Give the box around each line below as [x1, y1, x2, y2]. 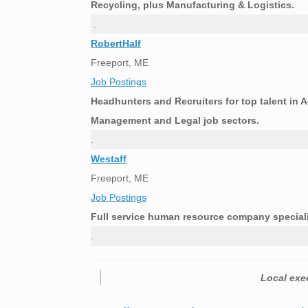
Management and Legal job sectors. [91, 115, 259, 126]
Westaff [91, 153, 126, 165]
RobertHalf [91, 38, 141, 49]
